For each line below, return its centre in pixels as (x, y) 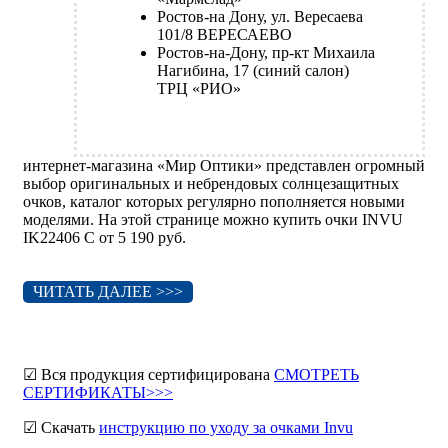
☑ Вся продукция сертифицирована (148, 375)
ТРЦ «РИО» (199, 89)
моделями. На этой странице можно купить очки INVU (213, 220)
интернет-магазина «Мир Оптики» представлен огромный (224, 166)
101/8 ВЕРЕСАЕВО (224, 35)
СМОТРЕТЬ (316, 375)
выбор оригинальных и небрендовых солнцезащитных (211, 184)
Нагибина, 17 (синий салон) (253, 71)
